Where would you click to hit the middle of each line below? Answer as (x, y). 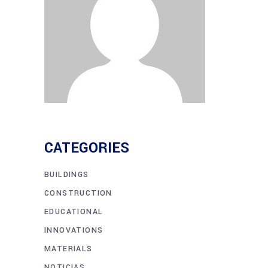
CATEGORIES (87, 148)
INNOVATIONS (74, 230)
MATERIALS (68, 249)
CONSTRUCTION (78, 193)
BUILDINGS (67, 174)
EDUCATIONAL (74, 211)
